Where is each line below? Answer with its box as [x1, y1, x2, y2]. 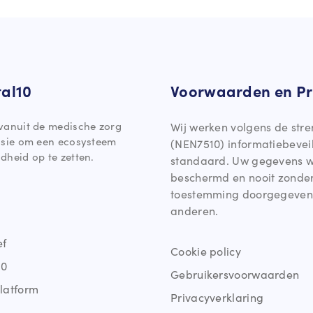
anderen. [170, 202, 219, 218]
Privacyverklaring [170, 289, 264, 305]
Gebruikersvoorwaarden [170, 266, 300, 282]
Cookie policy [170, 243, 241, 259]
